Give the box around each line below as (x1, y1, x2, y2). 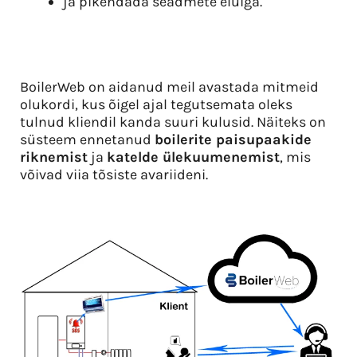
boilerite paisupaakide (155, 131, 312, 149)
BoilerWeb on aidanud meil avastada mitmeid (20, 78, 319, 96)
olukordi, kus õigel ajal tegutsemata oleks (20, 96, 292, 114)
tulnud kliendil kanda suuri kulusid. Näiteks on (20, 113, 326, 131)
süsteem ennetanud (20, 131, 155, 149)
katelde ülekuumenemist (107, 148, 280, 167)
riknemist (20, 148, 88, 167)
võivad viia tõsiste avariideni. (20, 166, 208, 184)
